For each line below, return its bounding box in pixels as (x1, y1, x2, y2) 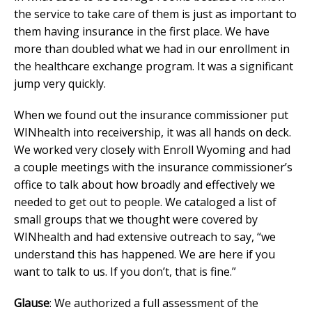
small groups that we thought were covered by (14, 211, 258, 227)
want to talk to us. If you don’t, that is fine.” (14, 263, 236, 279)
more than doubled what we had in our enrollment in (14, 40, 290, 56)
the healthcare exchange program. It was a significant (14, 58, 293, 74)
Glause (14, 295, 49, 311)
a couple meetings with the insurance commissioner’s (14, 159, 292, 175)
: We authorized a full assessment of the (49, 295, 258, 311)
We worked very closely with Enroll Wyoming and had (14, 141, 290, 157)
